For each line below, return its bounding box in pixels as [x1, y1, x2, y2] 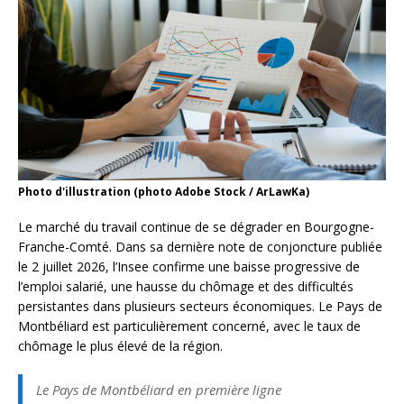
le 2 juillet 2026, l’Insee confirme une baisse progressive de [18, 258, 360, 276]
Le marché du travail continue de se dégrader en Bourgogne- [18, 218, 374, 236]
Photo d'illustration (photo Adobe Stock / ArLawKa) [18, 184, 309, 200]
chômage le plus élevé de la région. [18, 337, 223, 355]
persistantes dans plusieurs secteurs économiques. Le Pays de [18, 298, 382, 316]
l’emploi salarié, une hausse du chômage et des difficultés [18, 278, 353, 296]
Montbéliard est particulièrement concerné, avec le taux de [18, 317, 361, 335]
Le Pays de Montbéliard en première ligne [36, 381, 281, 399]
